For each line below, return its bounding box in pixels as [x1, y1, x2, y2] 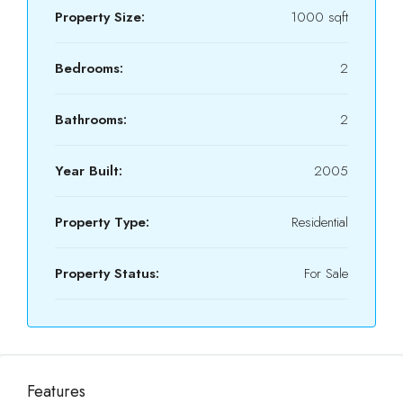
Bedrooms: [55, 58, 123, 78]
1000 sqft [291, 7, 348, 27]
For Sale [304, 264, 348, 283]
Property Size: [55, 7, 145, 27]
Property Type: [55, 212, 149, 232]
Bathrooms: [55, 110, 127, 130]
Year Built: [55, 161, 122, 181]
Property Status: [55, 264, 159, 283]
